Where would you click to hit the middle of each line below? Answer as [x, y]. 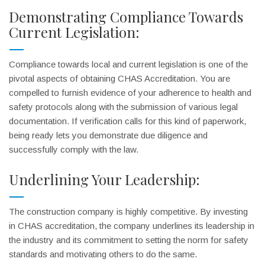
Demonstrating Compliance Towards [126, 17]
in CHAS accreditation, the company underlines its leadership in [132, 226]
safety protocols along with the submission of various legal [123, 107]
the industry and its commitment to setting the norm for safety [129, 240]
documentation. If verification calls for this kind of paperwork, [127, 121]
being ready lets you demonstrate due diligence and [108, 135]
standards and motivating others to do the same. [103, 254]
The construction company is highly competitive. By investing [128, 211]
